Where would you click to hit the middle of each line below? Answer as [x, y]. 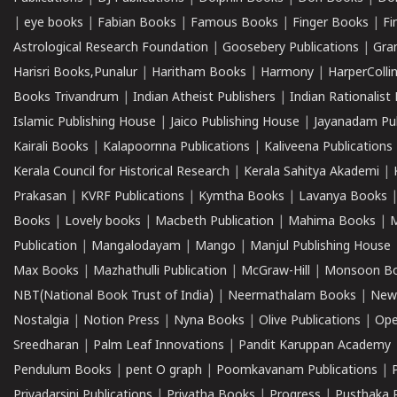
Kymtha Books [241, 197]
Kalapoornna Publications [176, 148]
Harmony [287, 73]
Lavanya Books [343, 197]
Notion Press [121, 321]
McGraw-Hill [276, 272]
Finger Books [331, 23]
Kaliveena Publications [328, 148]
